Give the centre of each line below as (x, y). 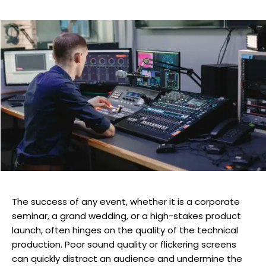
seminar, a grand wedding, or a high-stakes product (126, 216)
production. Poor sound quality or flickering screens (124, 245)
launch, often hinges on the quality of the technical (125, 230)
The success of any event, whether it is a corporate (126, 202)
